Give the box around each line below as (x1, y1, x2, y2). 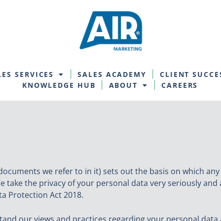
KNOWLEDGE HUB (22, 80, 96, 90)
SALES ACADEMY (77, 70, 147, 79)
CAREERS (161, 80, 198, 90)
